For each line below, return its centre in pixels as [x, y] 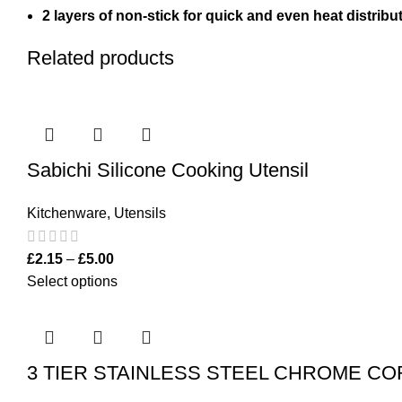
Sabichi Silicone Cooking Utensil [168, 170]
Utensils [140, 213]
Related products [100, 58]
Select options [72, 282]
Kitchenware [67, 213]
